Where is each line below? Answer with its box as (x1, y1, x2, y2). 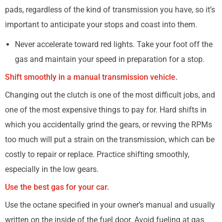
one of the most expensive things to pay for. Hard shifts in (5, 105, 207, 114)
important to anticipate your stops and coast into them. (5, 20, 197, 29)
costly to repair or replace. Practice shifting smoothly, (5, 150, 189, 159)
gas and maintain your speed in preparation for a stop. (15, 55, 205, 64)
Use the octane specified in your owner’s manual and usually (5, 200, 215, 210)
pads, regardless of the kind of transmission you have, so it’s (5, 5, 215, 14)
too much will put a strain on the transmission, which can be (5, 135, 215, 144)
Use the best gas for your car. (5, 182, 109, 192)
